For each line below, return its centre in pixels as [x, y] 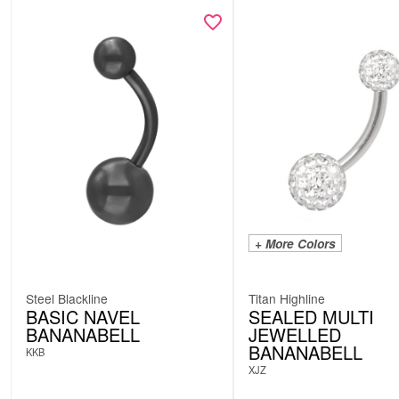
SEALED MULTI [311, 316]
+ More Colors [295, 243]
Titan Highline [287, 298]
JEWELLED [295, 334]
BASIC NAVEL [83, 316]
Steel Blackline [67, 298]
